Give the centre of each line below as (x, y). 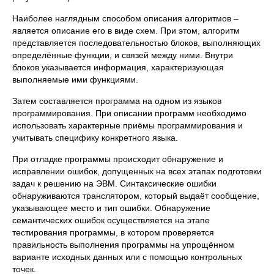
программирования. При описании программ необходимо (129, 113)
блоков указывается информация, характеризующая (118, 67)
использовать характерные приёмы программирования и (128, 125)
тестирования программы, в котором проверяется (113, 232)
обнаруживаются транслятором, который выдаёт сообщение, (136, 196)
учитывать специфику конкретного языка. (95, 138)
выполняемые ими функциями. (75, 80)
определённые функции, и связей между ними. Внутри (123, 55)
